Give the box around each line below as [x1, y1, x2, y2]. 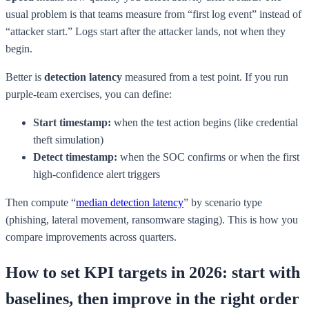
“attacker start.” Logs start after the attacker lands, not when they [6, 26, 286, 38]
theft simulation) [33, 134, 103, 146]
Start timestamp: [33, 117, 111, 129]
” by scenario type [183, 197, 262, 209]
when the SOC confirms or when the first [117, 151, 299, 163]
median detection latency [76, 197, 183, 209]
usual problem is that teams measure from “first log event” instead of [6, 8, 301, 21]
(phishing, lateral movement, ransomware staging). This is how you [6, 214, 298, 226]
